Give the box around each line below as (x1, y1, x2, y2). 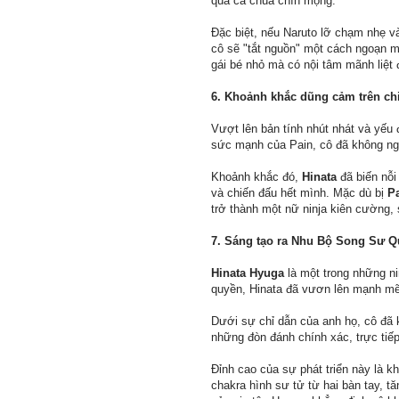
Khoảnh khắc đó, (211, 170, 302, 184)
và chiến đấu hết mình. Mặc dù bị (211, 186, 387, 200)
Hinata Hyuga (211, 266, 284, 281)
